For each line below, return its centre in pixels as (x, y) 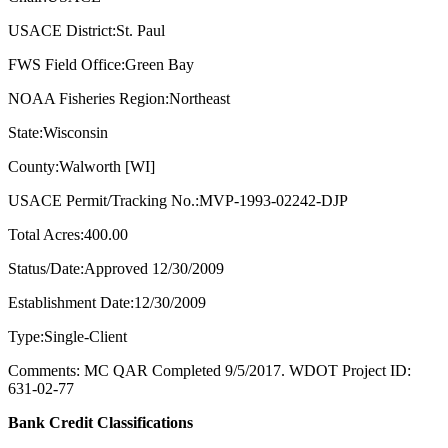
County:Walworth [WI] (81, 167)
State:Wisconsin (58, 133)
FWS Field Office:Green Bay (101, 65)
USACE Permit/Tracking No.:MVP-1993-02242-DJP (178, 201)
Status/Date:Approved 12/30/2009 (116, 269)
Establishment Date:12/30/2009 (107, 303)
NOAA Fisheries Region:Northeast (119, 99)
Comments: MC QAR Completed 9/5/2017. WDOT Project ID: (209, 371)
